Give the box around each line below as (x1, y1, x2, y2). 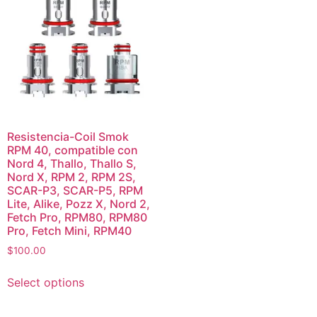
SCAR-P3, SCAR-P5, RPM (7, 183, 143, 198)
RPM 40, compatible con (7, 143, 138, 158)
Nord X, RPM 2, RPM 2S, (7, 170, 136, 185)
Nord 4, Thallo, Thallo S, (7, 156, 137, 171)
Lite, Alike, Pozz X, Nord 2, (7, 197, 150, 212)
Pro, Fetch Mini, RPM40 (7, 224, 132, 238)
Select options (7, 275, 84, 290)
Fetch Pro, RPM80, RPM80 (7, 210, 147, 225)
